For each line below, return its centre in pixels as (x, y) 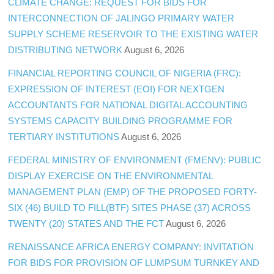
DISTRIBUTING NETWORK (65, 50)
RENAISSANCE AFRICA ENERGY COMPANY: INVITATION (131, 247)
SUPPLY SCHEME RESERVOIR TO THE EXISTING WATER (133, 34)
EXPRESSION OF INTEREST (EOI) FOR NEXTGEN (117, 89)
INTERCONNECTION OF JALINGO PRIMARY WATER (121, 18)
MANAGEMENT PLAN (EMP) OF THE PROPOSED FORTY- (133, 192)
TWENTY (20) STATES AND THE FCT (86, 224)
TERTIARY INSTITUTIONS (64, 136)
